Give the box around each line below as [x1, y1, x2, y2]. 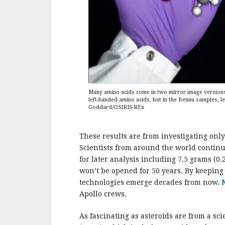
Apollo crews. [79, 189, 127, 198]
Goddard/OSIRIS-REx [88, 103, 144, 110]
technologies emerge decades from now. [79, 178, 221, 186]
